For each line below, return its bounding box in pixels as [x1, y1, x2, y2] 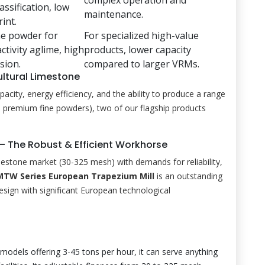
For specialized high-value [84, 28, 199, 42]
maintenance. [84, 7, 143, 21]
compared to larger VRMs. [84, 57, 199, 70]
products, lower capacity [84, 43, 191, 56]
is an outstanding [154, 170, 222, 182]
